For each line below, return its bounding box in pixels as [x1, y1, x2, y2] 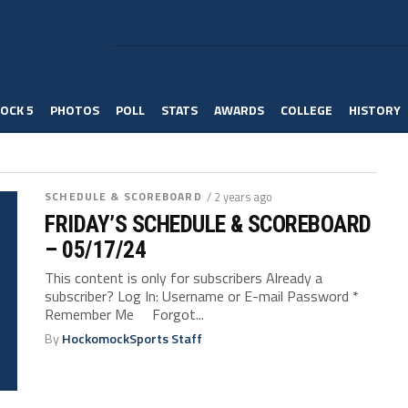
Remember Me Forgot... [45, 303, 205, 325]
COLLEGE [280, 100, 332, 119]
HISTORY [349, 100, 401, 119]
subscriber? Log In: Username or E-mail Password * [45, 285, 360, 307]
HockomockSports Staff [62, 329, 203, 349]
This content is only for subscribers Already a [45, 267, 323, 289]
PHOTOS [50, 100, 99, 119]
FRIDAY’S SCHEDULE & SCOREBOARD [45, 210, 372, 238]
